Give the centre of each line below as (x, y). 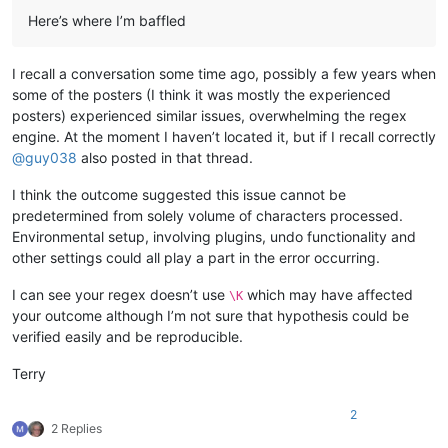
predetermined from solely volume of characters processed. (207, 215)
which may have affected (328, 294)
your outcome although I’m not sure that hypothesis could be (210, 315)
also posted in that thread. (165, 157)
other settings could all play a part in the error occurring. (196, 257)
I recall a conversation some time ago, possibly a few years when (224, 73)
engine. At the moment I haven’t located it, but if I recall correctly (224, 136)
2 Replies (76, 428)
